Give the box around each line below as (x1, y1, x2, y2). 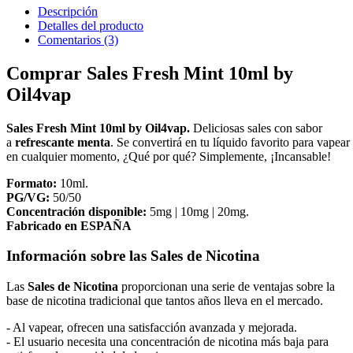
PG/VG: (6, 190, 50, 204)
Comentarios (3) (38, 32, 118, 46)
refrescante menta (15, 135, 110, 149)
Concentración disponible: (6, 204, 147, 218)
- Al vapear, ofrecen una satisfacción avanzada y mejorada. (6, 320, 297, 334)
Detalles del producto (38, 18, 143, 32)
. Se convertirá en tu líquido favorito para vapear (110, 135, 350, 149)
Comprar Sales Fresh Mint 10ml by (6, 62, 293, 84)
